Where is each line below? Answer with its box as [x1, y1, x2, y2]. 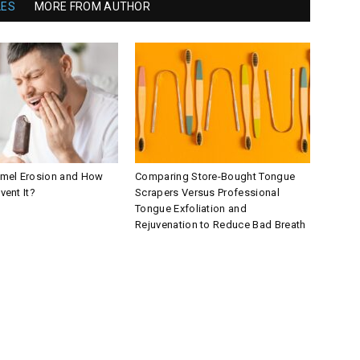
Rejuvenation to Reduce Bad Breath [135, 219, 306, 231]
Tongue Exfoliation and [135, 202, 247, 215]
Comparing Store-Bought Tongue [135, 170, 296, 182]
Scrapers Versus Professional [135, 186, 280, 198]
